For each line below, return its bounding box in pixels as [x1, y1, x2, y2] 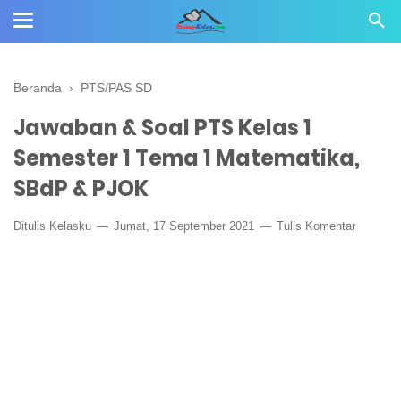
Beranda [13, 81, 62, 95]
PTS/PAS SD [81, 81, 152, 95]
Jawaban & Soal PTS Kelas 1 [13, 113, 311, 142]
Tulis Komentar [277, 219, 355, 233]
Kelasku [49, 219, 91, 233]
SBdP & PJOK [13, 174, 149, 203]
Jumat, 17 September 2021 [110, 219, 258, 233]
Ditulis [13, 219, 49, 233]
